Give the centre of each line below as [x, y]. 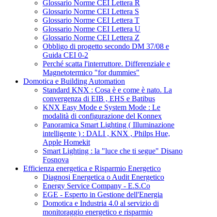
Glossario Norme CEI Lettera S [91, 11]
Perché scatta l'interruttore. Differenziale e [106, 63]
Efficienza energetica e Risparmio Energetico [92, 168]
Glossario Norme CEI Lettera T [91, 20]
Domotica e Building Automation [74, 81]
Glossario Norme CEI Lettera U [92, 29]
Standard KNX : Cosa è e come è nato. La [107, 90]
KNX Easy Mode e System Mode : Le [101, 107]
